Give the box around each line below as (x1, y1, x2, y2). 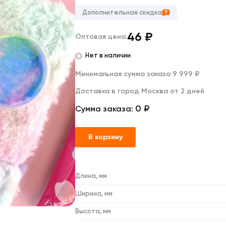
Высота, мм (75, 207, 111, 215)
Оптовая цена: (75, 32, 127, 41)
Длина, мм (75, 172, 107, 180)
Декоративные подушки (17, 17, 101, 26)
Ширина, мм (75, 189, 112, 197)
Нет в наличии (85, 51, 131, 60)
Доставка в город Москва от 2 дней (75, 86, 204, 95)
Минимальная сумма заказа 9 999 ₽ (75, 69, 200, 78)
